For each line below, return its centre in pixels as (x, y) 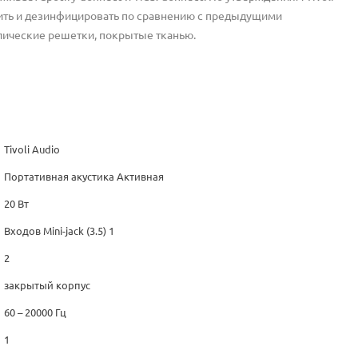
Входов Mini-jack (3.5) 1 (60, 231)
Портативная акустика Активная (84, 177)
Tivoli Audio (32, 149)
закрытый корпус (48, 285)
